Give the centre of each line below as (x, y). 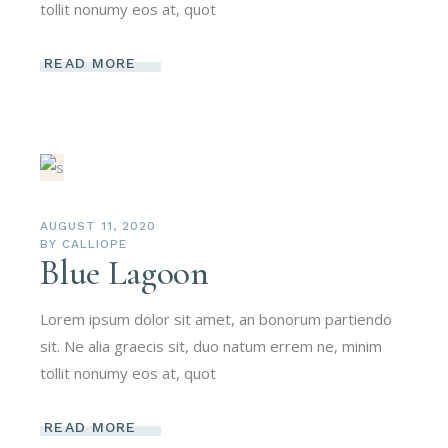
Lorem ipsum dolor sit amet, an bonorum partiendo (216, 319)
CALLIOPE (94, 244)
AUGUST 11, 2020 (98, 226)
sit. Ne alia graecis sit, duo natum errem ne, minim (211, 346)
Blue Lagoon (124, 273)
